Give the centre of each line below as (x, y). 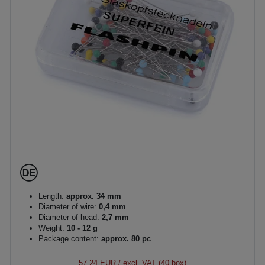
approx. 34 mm (93, 196)
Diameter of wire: (67, 207)
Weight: (51, 228)
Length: (51, 196)
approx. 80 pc (125, 239)
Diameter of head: (69, 217)
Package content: (69, 239)
